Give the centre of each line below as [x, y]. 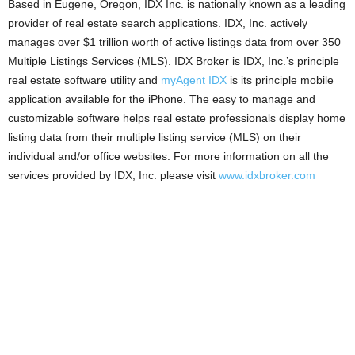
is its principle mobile [280, 80]
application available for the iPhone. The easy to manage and [162, 99]
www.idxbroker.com [267, 175]
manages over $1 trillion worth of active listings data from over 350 [174, 42]
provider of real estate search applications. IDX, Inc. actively [158, 23]
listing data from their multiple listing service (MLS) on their [155, 137]
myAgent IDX [194, 80]
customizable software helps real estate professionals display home [177, 118]
